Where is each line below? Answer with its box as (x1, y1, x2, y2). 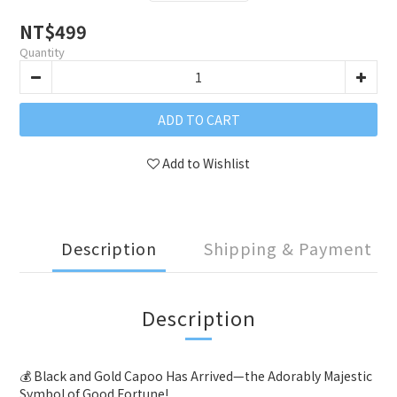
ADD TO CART (157, 111, 240, 128)
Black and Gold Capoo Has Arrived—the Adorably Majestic (34, 367, 372, 385)
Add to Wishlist (162, 154, 250, 172)
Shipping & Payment (204, 237, 372, 260)
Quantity (19, 43, 65, 60)
